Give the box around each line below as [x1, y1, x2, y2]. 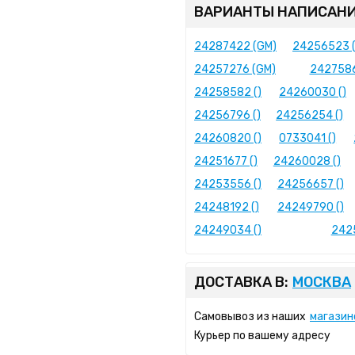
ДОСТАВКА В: [194, 273, 288, 291]
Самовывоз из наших [194, 310, 306, 323]
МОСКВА [292, 273, 351, 291]
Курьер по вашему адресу [194, 329, 330, 342]
